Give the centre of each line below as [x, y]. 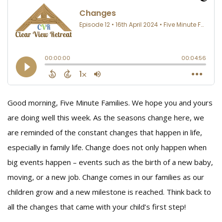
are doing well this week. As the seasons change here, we [106, 117]
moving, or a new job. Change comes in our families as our [106, 177]
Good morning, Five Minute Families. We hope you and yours [110, 103]
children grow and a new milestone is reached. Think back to [109, 192]
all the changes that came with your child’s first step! [97, 207]
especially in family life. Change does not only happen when [107, 147]
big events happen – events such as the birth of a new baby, [110, 162]
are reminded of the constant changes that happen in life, [105, 132]
